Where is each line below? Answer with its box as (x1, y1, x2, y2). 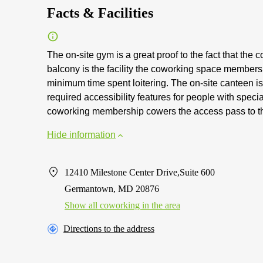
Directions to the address (63, 224, 154, 234)
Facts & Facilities (47, 5, 153, 21)
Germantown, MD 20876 (65, 184, 159, 194)
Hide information (47, 130, 116, 140)
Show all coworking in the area (65, 200, 180, 210)
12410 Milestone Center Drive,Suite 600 (65, 167, 215, 177)
